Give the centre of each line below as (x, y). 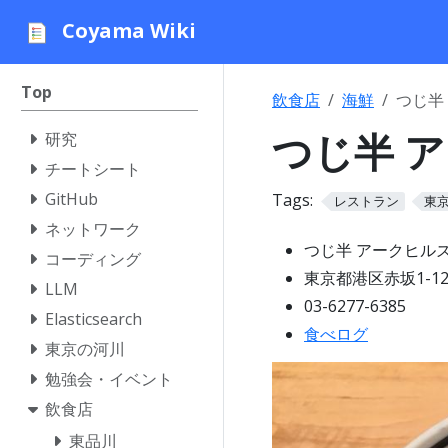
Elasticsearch (93, 319)
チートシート (93, 169)
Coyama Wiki (129, 31)
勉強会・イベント (109, 379)
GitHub (71, 199)
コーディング (93, 259)
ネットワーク (93, 229)
